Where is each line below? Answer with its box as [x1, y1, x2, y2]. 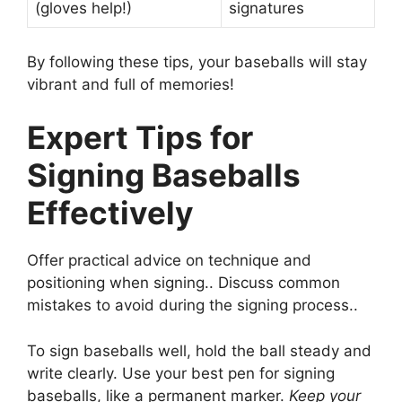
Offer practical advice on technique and [27, 251, 311, 270]
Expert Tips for [27, 118, 253, 157]
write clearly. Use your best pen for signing [27, 363, 335, 382]
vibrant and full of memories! [27, 74, 234, 93]
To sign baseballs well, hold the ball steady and [27, 341, 371, 360]
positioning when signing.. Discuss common [27, 274, 340, 293]
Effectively [27, 194, 194, 232]
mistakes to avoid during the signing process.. [27, 296, 358, 315]
